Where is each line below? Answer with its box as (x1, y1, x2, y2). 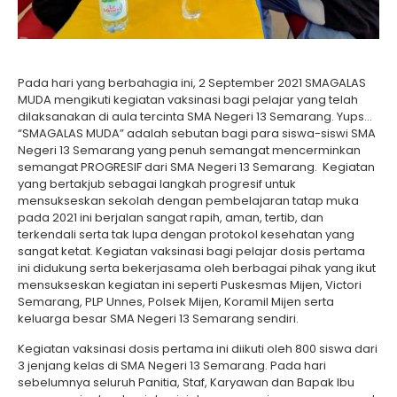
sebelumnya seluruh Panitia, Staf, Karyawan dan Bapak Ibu (18, 374, 354, 391)
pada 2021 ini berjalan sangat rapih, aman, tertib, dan (18, 209, 323, 226)
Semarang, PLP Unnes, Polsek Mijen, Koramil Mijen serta (18, 293, 334, 310)
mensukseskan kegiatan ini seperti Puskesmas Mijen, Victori (18, 276, 362, 293)
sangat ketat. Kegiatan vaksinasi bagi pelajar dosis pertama (18, 243, 365, 260)
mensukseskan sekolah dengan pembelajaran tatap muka (18, 192, 359, 209)
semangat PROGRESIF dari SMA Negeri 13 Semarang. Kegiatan (18, 159, 375, 175)
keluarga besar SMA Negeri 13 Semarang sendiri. (18, 310, 299, 327)
